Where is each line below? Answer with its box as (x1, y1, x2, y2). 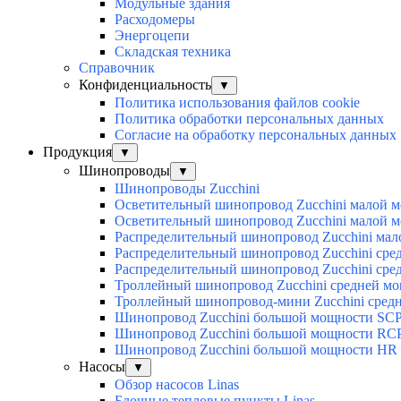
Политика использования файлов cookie (115, 94, 360, 110)
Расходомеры (115, 11, 195, 27)
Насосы (79, 358, 125, 374)
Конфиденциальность (79, 76, 211, 92)
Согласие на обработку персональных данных (115, 126, 397, 142)
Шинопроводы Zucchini (115, 180, 260, 196)
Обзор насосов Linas (115, 376, 239, 392)
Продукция (43, 143, 112, 159)
